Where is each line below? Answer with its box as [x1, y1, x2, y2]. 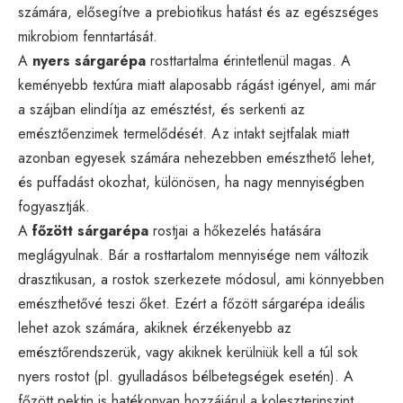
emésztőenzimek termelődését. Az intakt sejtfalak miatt [18, 122, 349, 144]
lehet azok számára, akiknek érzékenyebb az [18, 317, 291, 338]
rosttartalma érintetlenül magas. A [146, 49, 351, 71]
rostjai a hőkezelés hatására [148, 219, 321, 241]
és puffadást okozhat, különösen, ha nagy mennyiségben [18, 171, 364, 193]
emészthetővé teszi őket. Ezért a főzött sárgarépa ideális [18, 292, 365, 314]
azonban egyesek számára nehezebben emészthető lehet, [18, 147, 375, 168]
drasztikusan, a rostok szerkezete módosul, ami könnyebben [18, 268, 384, 290]
